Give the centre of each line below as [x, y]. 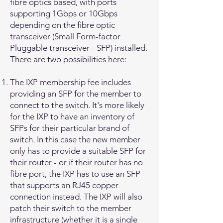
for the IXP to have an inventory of [72, 116]
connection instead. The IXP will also [76, 197]
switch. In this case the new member [75, 139]
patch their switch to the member [71, 208]
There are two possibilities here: [68, 59]
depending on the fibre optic [62, 25]
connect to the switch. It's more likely [77, 105]
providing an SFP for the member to [76, 94]
